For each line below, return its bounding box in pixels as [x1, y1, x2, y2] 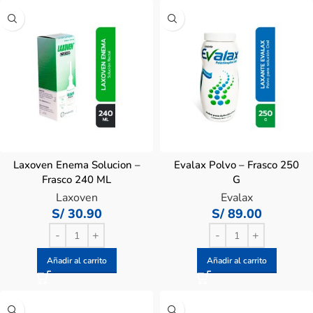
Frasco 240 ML [42, 173, 111, 187]
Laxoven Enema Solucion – [13, 158, 140, 172]
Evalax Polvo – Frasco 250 [174, 158, 299, 172]
